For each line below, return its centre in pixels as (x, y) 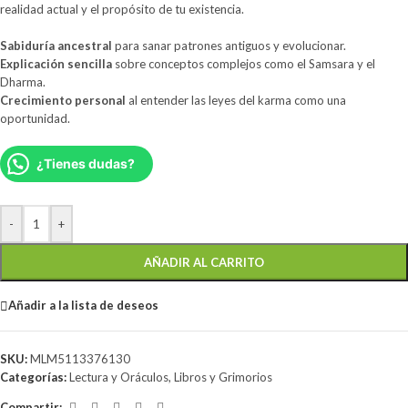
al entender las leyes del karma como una (236, 100)
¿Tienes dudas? (86, 163)
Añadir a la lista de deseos (83, 306)
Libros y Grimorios (223, 377)
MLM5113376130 (80, 358)
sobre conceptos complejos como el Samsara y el (244, 63)
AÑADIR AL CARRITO (204, 262)
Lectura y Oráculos (119, 377)
